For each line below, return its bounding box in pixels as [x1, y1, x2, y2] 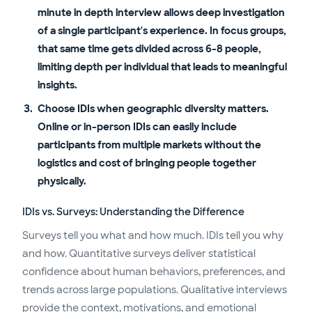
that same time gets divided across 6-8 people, [37, 42, 261, 56]
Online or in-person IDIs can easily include [37, 120, 237, 134]
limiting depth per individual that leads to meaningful [37, 61, 287, 74]
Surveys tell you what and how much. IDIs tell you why [22, 229, 283, 242]
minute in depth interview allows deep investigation [37, 6, 285, 19]
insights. [37, 79, 77, 92]
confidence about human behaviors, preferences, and [22, 265, 286, 279]
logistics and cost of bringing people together [37, 157, 256, 170]
